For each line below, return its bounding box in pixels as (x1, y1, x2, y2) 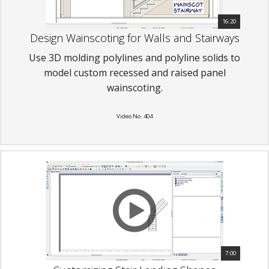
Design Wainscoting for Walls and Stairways (29, 31, 240, 46)
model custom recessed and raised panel (43, 66, 226, 80)
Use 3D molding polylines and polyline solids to (29, 51, 240, 65)
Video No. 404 (116, 112, 153, 121)
